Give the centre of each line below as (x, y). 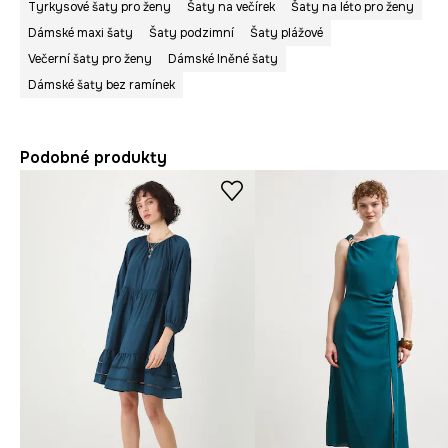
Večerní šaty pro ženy (90, 59)
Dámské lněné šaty (223, 59)
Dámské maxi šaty (80, 33)
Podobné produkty (93, 158)
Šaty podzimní (191, 33)
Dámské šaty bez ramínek (101, 85)
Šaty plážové (286, 33)
